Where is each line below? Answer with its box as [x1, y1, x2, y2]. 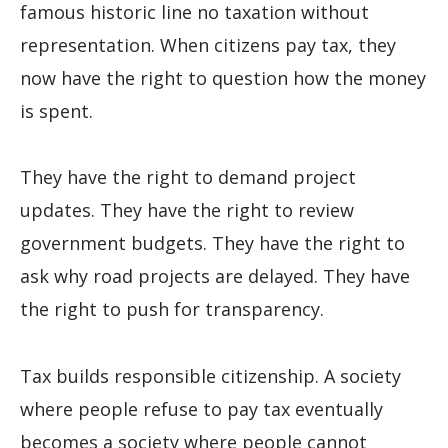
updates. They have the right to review [20, 198, 354, 223]
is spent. [20, 98, 93, 123]
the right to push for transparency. [20, 297, 324, 322]
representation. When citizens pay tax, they [20, 32, 396, 57]
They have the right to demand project [20, 165, 356, 190]
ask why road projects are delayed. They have [20, 264, 410, 289]
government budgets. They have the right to [20, 231, 405, 256]
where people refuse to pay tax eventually [20, 396, 383, 421]
